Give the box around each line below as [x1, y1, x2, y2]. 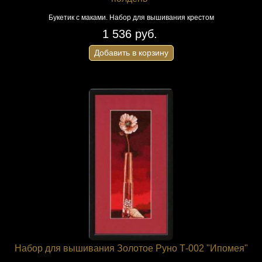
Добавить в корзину [94, 48, 168, 57]
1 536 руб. [102, 27, 157, 40]
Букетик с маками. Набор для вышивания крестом [48, 13, 214, 22]
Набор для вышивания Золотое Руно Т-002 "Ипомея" [14, 243, 248, 253]
